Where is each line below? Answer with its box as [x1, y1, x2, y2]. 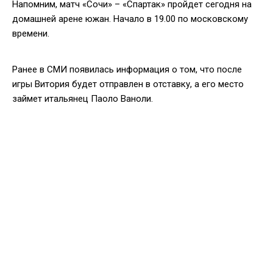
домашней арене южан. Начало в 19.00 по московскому [12, 13, 248, 24]
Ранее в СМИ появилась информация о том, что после [12, 63, 242, 75]
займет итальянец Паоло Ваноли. [12, 93, 153, 104]
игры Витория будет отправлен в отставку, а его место [12, 78, 244, 90]
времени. [12, 27, 49, 39]
